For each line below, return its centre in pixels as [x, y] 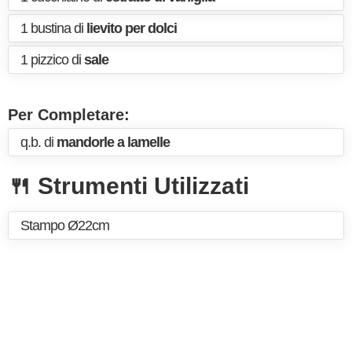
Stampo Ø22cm [65, 225]
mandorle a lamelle [113, 142]
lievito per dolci [132, 28]
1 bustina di [53, 28]
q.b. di [38, 142]
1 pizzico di [52, 60]
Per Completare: [69, 115]
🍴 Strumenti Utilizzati [128, 186]
